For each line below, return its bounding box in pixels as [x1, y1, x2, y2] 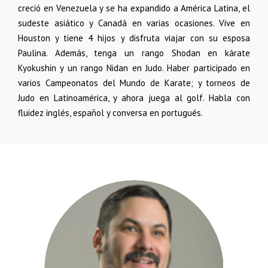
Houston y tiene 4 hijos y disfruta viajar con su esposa [18, 32, 250, 44]
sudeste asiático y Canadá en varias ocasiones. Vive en [18, 17, 250, 29]
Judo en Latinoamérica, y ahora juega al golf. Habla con [18, 92, 250, 103]
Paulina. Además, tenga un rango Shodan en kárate [18, 47, 250, 59]
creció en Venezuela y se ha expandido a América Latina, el [18, 2, 250, 14]
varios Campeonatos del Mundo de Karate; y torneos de [18, 77, 250, 89]
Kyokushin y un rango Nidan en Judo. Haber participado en [18, 62, 250, 74]
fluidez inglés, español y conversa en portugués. [18, 107, 203, 118]
